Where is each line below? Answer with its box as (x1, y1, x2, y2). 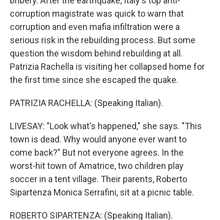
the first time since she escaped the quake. (10, 75, 178, 85)
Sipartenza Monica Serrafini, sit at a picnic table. (10, 187, 194, 197)
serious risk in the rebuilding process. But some (10, 35, 195, 45)
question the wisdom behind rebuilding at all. (10, 48, 183, 58)
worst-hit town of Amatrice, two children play (10, 161, 184, 171)
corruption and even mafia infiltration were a (10, 22, 180, 32)
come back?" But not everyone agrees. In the (10, 147, 184, 158)
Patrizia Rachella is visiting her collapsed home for (10, 61, 205, 72)
